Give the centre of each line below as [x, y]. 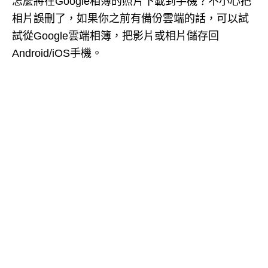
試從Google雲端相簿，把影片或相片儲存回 [115, 36]
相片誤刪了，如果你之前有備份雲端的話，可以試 [130, 19]
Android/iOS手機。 [57, 54]
